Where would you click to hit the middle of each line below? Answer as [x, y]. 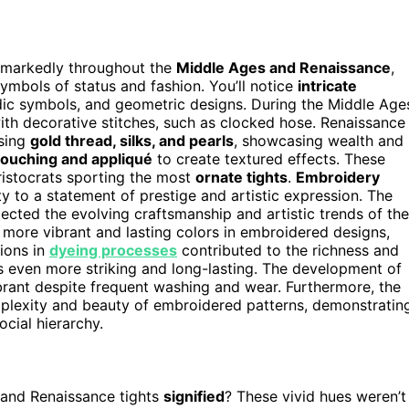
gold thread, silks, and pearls [132, 140]
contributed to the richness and [288, 250]
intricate [327, 85]
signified [194, 397]
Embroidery [338, 177]
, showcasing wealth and [319, 140]
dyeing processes [113, 250]
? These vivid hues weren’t [315, 397]
